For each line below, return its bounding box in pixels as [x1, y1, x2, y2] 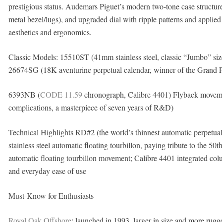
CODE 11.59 [40, 89, 82, 100]
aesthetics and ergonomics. [8, 27, 92, 37]
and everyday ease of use [8, 166, 86, 176]
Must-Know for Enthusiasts [8, 190, 94, 201]
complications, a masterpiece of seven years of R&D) [8, 102, 173, 112]
